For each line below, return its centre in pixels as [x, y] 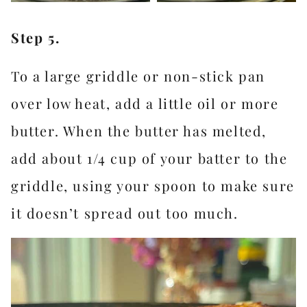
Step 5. [36, 37]
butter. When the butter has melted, [139, 130]
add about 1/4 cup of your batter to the [149, 158]
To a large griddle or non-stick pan [138, 75]
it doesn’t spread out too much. [125, 212]
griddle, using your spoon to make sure [153, 185]
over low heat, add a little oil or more [145, 103]
